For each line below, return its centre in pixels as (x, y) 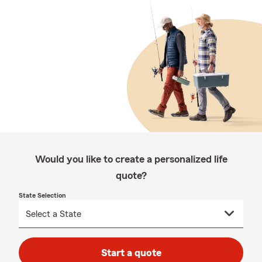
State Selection (42, 195)
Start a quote (131, 253)
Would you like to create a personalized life (131, 159)
